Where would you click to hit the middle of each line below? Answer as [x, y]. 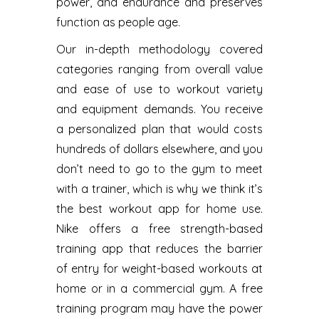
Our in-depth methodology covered [159, 49]
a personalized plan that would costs [159, 129]
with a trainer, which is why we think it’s [159, 188]
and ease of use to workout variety [159, 89]
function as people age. [118, 22]
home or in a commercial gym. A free [159, 288]
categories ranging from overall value [159, 69]
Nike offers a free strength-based [159, 228]
